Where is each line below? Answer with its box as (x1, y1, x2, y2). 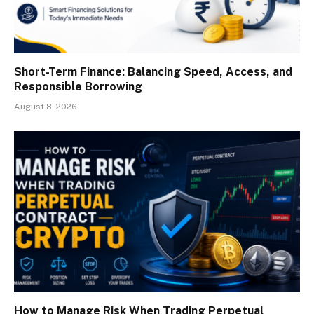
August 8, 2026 (14, 102, 77, 112)
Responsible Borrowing (14, 80, 142, 94)
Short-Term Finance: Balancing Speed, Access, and (14, 65, 292, 79)
